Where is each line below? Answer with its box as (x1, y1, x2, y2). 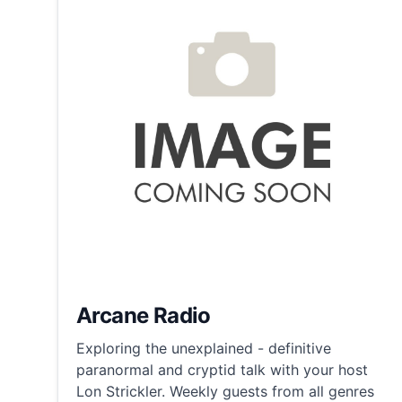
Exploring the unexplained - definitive (76, 339, 331, 358)
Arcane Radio (76, 302, 211, 329)
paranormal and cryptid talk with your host (76, 361, 368, 380)
